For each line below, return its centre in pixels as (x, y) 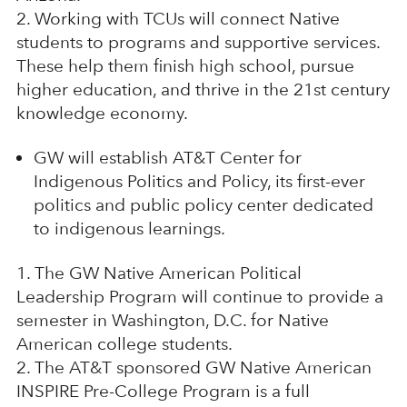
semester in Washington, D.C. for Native (172, 320)
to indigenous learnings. (129, 228)
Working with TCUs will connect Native (187, 18)
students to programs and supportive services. (198, 42)
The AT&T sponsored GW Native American (203, 367)
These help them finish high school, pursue (185, 65)
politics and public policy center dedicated (203, 204)
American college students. (124, 343)
